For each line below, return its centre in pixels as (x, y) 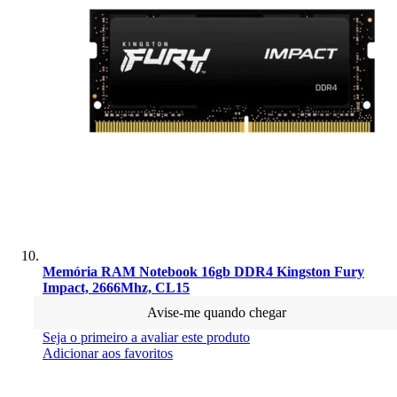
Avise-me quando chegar (216, 312)
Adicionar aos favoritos (108, 353)
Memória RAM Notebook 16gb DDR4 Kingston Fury (203, 271)
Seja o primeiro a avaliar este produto (146, 337)
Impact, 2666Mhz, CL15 (116, 287)
